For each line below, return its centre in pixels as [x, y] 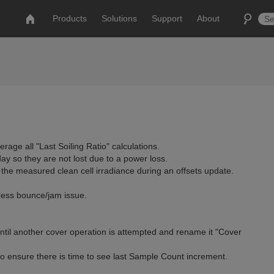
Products [70, 18]
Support [167, 18]
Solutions [120, 18]
